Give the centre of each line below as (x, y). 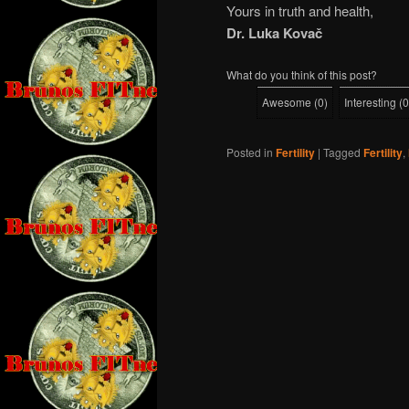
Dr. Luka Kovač (274, 33)
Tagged (342, 152)
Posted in (250, 152)
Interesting (370, 102)
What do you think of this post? (302, 75)
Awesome (287, 102)
